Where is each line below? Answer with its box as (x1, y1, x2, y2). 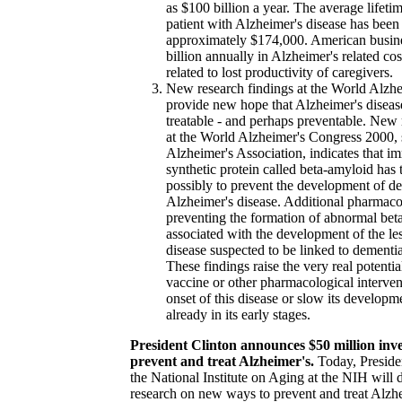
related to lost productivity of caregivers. (166, 65, 393, 80)
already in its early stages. (166, 307, 310, 322)
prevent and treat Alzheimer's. (130, 354, 314, 369)
